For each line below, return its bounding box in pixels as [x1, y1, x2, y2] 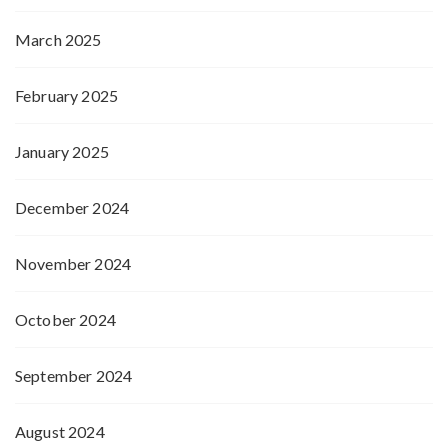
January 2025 [15, 142, 109, 162]
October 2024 [15, 310, 116, 330]
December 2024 [15, 198, 129, 218]
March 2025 [15, 30, 102, 50]
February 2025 [15, 86, 118, 106]
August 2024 [15, 422, 105, 442]
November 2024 [15, 254, 131, 274]
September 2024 [15, 366, 133, 386]
